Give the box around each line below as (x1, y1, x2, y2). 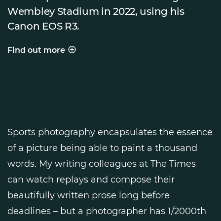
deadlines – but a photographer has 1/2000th (7, 205, 206, 217)
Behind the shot (7, 50, 72, 60)
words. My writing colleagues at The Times (7, 158, 196, 169)
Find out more (7, 45, 65, 55)
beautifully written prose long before (7, 189, 170, 201)
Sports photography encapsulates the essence (7, 126, 213, 138)
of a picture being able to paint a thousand (7, 142, 197, 153)
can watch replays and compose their (7, 174, 175, 185)
